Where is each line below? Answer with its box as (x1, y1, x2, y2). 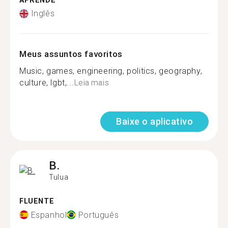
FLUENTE (19, 197, 54, 206)
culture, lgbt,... (19, 78, 74, 88)
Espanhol (31, 210, 67, 220)
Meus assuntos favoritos (19, 49, 123, 59)
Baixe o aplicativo (116, 116, 193, 127)
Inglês (31, 9, 55, 18)
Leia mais (74, 78, 109, 88)
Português (78, 210, 119, 220)
